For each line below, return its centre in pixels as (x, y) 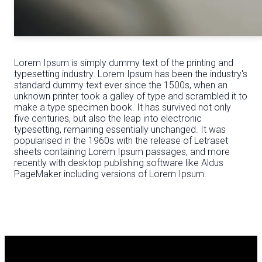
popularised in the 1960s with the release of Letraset (121, 140)
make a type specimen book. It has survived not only (123, 107)
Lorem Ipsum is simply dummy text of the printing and (124, 63)
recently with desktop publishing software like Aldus (119, 163)
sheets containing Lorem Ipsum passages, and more (122, 151)
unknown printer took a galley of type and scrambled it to (131, 96)
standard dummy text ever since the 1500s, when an (121, 85)
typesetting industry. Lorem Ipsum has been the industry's (131, 74)
